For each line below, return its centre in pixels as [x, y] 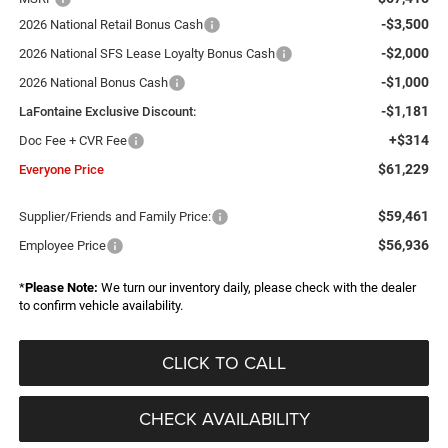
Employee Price [62, 245]
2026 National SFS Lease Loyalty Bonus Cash [146, 53]
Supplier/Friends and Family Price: [114, 216]
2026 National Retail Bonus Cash [110, 24]
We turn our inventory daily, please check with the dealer [256, 287]
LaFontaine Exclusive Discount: [107, 111]
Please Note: [61, 287]
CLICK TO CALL [224, 362]
